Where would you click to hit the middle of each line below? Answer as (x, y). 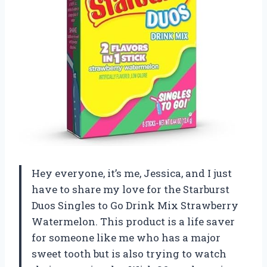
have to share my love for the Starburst (131, 190)
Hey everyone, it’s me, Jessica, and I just (132, 173)
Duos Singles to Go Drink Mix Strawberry (135, 206)
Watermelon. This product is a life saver (133, 222)
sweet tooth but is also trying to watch (129, 254)
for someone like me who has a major (126, 238)
